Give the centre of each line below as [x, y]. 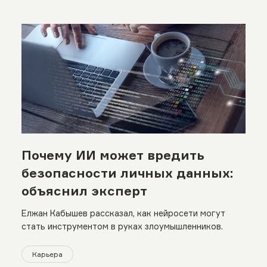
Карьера [47, 254]
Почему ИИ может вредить [113, 155]
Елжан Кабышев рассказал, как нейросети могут [123, 213]
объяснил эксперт [84, 191]
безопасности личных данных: [127, 173]
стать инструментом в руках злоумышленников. [122, 226]
